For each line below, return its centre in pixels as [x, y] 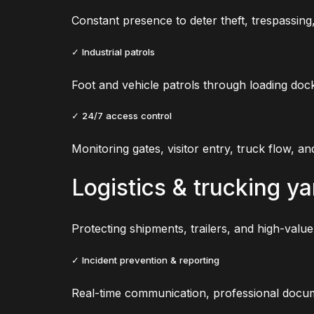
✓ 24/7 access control [122, 115]
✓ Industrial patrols [113, 52]
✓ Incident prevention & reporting [145, 260]
